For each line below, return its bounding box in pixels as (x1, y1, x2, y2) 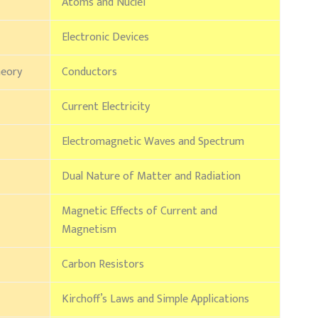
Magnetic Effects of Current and (62, 202, 217, 221)
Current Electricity (62, 97, 150, 117)
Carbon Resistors (62, 255, 144, 275)
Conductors (62, 62, 117, 82)
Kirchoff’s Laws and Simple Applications (62, 290, 249, 309)
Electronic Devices (62, 28, 149, 48)
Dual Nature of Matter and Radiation (62, 167, 241, 187)
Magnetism (62, 220, 116, 240)
